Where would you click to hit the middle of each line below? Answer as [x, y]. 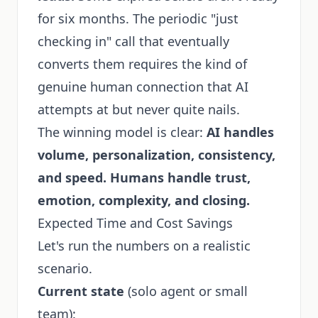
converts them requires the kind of [142, 64]
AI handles [240, 132]
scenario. [65, 268]
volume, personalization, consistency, [157, 155]
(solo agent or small [186, 291]
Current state [81, 291]
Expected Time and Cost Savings [135, 223]
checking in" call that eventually [133, 41]
